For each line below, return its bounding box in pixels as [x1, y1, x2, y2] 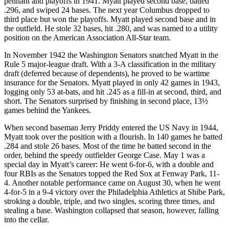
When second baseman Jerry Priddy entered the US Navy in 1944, [4, 123, 218, 132]
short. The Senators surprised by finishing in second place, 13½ [4, 96, 208, 105]
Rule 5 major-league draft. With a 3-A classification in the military [4, 59, 216, 68]
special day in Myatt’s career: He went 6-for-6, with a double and [4, 159, 214, 169]
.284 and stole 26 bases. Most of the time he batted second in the [4, 141, 211, 150]
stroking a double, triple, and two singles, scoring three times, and [4, 196, 215, 205]
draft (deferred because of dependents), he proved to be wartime [4, 68, 210, 78]
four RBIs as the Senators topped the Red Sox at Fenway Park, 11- [4, 169, 219, 178]
